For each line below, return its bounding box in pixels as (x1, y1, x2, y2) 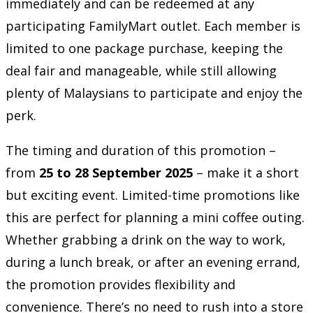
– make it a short (193, 163, 299, 181)
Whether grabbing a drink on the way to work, (6, 231, 286, 248)
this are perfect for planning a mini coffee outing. (6, 208, 305, 226)
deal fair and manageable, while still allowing (6, 61, 277, 79)
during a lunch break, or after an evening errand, (6, 253, 300, 270)
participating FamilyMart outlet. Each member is (6, 17, 300, 34)
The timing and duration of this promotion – (6, 141, 276, 159)
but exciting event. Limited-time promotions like (6, 186, 300, 203)
